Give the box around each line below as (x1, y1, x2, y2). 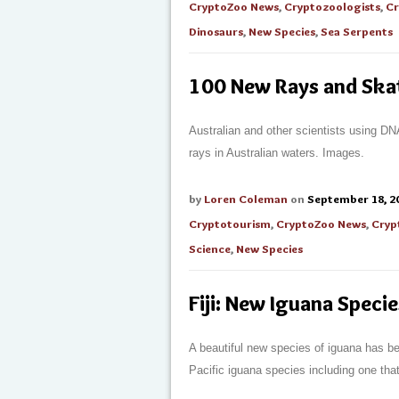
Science (189, 241, 231, 256)
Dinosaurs (189, 24, 243, 38)
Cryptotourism (189, 216, 271, 231)
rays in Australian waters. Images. (189, 146, 364, 159)
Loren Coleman (204, 191, 288, 206)
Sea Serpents (321, 24, 393, 38)
